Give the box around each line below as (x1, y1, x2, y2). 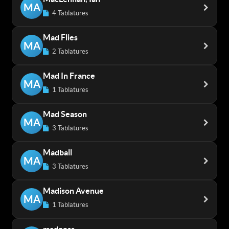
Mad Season (43, 109, 87, 119)
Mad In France (43, 71, 95, 80)
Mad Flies (43, 33, 78, 42)
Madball (43, 148, 72, 157)
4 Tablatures (51, 9, 88, 17)
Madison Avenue (43, 186, 104, 195)
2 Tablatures (51, 48, 88, 55)
